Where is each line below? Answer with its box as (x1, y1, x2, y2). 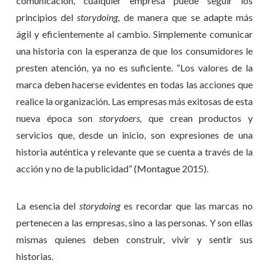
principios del (16, 11, 77, 23)
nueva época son (16, 112, 100, 124)
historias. (16, 250, 53, 262)
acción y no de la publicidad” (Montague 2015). (16, 162, 208, 174)
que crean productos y (142, 112, 253, 124)
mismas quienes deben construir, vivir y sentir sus (16, 234, 253, 246)
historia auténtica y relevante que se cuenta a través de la (16, 145, 253, 157)
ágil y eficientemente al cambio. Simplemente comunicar (16, 28, 253, 40)
